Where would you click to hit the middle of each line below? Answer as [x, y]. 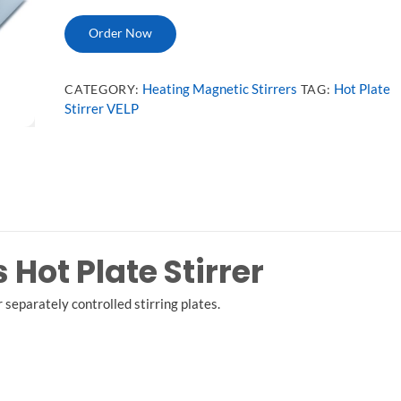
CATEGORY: [104, 89]
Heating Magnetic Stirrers [220, 88]
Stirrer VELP [102, 108]
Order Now [120, 34]
